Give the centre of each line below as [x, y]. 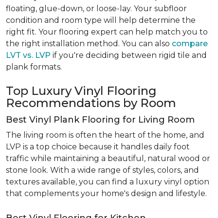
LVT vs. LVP [28, 55]
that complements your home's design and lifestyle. [106, 193]
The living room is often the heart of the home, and [105, 135]
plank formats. [34, 67]
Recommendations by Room [91, 103]
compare [190, 44]
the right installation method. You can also [89, 44]
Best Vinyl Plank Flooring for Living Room [100, 120]
